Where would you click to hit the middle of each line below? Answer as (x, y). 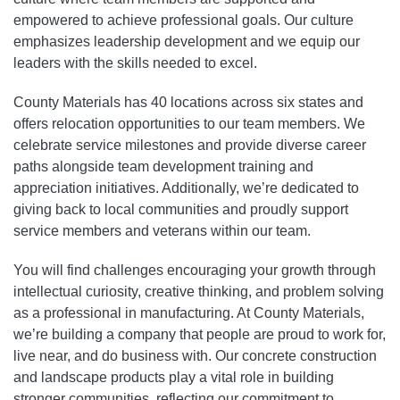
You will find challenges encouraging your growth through (195, 270)
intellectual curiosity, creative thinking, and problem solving (199, 291)
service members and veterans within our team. (162, 230)
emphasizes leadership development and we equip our (187, 41)
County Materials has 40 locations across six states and (188, 102)
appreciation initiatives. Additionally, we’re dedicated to (186, 187)
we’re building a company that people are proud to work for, (200, 334)
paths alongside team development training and (163, 166)
